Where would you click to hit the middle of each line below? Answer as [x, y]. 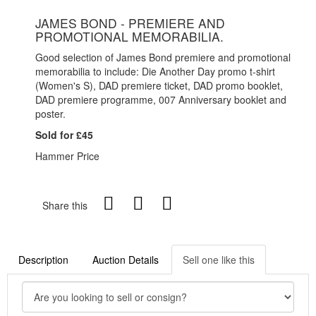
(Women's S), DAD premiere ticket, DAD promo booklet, [159, 85]
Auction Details [126, 260]
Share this [65, 205]
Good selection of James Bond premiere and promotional [163, 57]
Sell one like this [219, 260]
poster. [50, 114]
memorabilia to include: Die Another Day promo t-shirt [155, 71]
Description [43, 260]
